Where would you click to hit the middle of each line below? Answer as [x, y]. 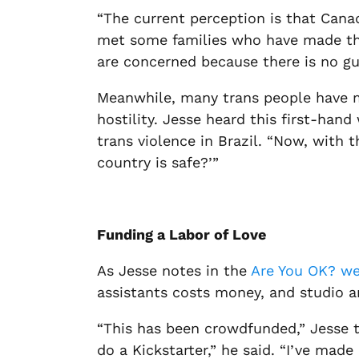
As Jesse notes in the [172, 270]
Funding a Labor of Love [182, 234]
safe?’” [193, 162]
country [127, 162]
